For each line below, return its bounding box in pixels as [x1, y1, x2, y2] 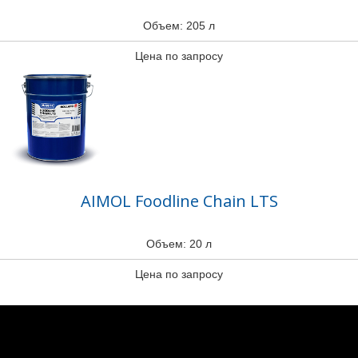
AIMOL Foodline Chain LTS [80, 190, 278, 212]
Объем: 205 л [143, 19, 215, 32]
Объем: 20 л [146, 237, 212, 250]
